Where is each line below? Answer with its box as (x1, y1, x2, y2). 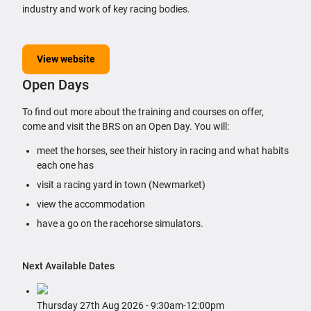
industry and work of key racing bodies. (22, 3, 190, 15)
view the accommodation (37, 199, 145, 210)
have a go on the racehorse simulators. (37, 218, 203, 230)
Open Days (22, 76, 89, 94)
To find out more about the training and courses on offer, (22, 106, 264, 118)
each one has (37, 160, 94, 171)
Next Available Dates (22, 260, 115, 272)
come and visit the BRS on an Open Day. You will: (22, 121, 229, 133)
